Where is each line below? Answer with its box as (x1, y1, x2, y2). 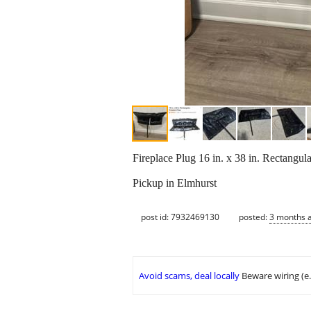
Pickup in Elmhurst (133, 177, 217, 190)
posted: (239, 210, 269, 223)
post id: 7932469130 (141, 210, 219, 223)
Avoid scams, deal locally (139, 269, 239, 283)
